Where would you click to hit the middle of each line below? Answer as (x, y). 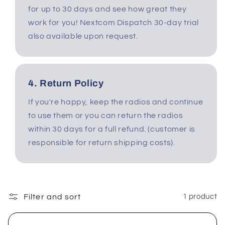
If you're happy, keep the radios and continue (116, 102)
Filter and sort (52, 197)
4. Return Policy (66, 83)
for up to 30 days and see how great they (107, 9)
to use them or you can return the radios (106, 116)
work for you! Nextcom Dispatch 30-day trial (114, 23)
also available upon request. (83, 36)
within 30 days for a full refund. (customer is (112, 129)
